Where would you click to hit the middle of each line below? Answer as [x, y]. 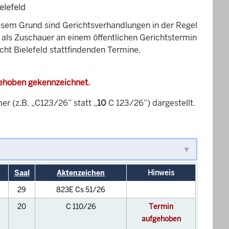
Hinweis [161, 173]
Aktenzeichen [81, 173]
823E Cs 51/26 [81, 190]
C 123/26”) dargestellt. [151, 103]
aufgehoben [161, 219]
